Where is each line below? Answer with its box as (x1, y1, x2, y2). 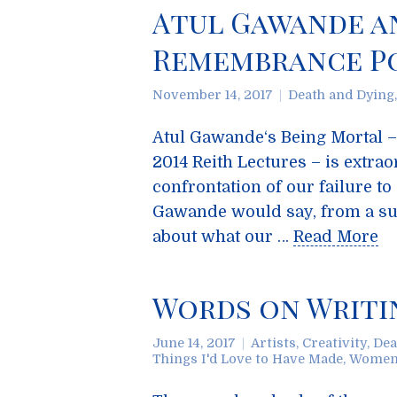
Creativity (302, 336, 367, 350)
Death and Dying (288, 88, 394, 102)
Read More (293, 228, 378, 245)
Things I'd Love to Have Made (152, 352, 343, 366)
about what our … (152, 228, 293, 245)
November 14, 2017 (152, 88, 273, 102)
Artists (251, 336, 296, 350)
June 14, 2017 (152, 336, 236, 350)
